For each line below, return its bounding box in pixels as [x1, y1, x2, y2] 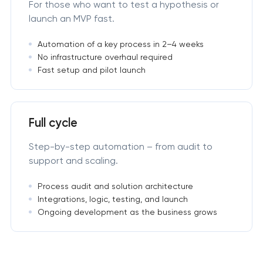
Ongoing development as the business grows [37, 207, 217, 217]
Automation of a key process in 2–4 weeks [37, 39, 204, 49]
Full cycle [28, 116, 77, 130]
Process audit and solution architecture [37, 181, 193, 191]
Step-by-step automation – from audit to [28, 141, 213, 153]
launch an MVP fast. [28, 13, 114, 25]
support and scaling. [28, 155, 118, 167]
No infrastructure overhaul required [37, 52, 173, 62]
